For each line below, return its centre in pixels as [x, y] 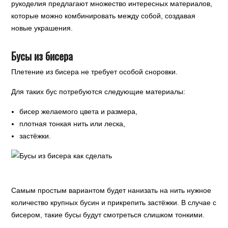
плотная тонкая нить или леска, [73, 124]
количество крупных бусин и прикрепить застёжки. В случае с [114, 203]
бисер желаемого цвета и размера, [79, 111]
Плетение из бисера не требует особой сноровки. [95, 72]
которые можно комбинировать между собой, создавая [104, 16]
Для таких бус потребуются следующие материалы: [98, 92]
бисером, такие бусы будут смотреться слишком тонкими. [108, 215]
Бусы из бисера [42, 56]
